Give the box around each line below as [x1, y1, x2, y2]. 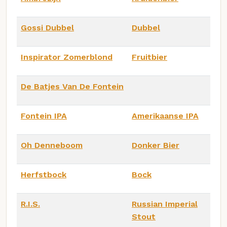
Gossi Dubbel [21, 22, 74, 32]
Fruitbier [132, 52, 167, 62]
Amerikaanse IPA [132, 110, 199, 121]
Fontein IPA [21, 110, 67, 121]
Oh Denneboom [21, 140, 83, 150]
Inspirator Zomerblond [21, 52, 112, 62]
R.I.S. [21, 199, 40, 209]
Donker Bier [132, 140, 179, 150]
